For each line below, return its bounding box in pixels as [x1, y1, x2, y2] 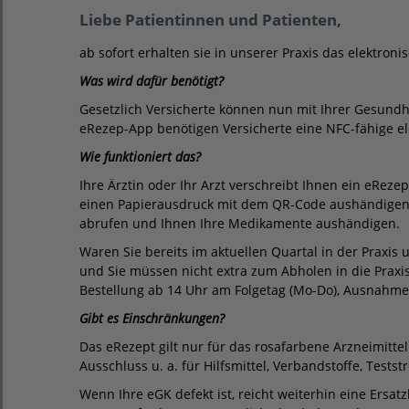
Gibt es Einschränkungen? [79, 309, 225, 327]
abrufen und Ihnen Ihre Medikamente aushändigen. [79, 215, 400, 232]
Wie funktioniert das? [79, 148, 201, 165]
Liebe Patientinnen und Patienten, [79, 9, 341, 30]
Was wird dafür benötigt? [79, 72, 224, 89]
